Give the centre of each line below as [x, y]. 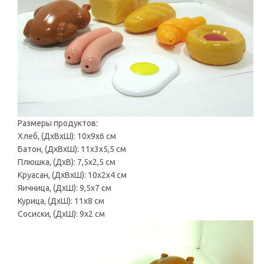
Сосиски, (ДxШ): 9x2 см [61, 214]
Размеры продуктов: [58, 123]
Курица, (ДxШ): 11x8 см [61, 201]
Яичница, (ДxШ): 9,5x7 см [65, 188]
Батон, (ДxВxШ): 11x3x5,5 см [72, 149]
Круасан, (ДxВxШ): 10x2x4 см [72, 175]
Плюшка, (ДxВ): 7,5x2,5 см [67, 162]
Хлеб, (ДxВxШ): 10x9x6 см [67, 136]
